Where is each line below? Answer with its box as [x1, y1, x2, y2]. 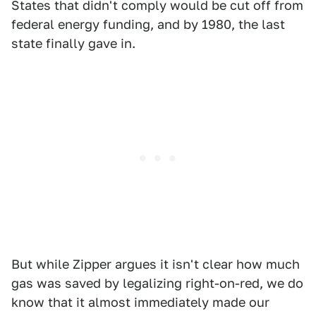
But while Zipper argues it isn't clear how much [11, 257, 300, 272]
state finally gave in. [11, 36, 135, 51]
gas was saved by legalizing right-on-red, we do [11, 276, 303, 291]
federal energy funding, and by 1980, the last [11, 17, 285, 32]
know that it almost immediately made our [11, 295, 269, 310]
